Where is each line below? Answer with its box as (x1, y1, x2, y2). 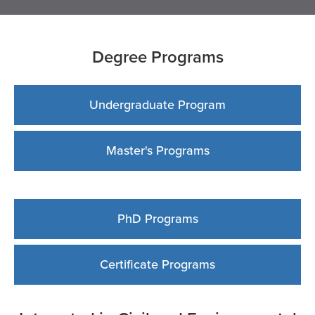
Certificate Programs (100, 255, 215, 274)
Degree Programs (91, 44, 224, 70)
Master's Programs (105, 141, 210, 160)
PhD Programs (117, 209, 198, 228)
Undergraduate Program (89, 95, 226, 114)
